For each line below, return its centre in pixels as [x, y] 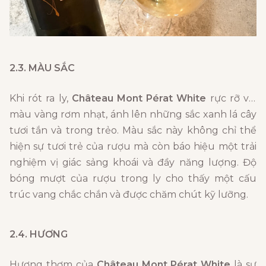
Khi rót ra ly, [41, 99]
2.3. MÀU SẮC [42, 68]
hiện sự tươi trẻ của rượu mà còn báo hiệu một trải [133, 147]
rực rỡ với [232, 99]
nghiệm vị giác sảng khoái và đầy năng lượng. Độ [133, 163]
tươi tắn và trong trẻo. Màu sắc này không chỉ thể [133, 131]
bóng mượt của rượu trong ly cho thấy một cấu [133, 179]
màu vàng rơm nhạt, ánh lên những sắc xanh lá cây [133, 115]
